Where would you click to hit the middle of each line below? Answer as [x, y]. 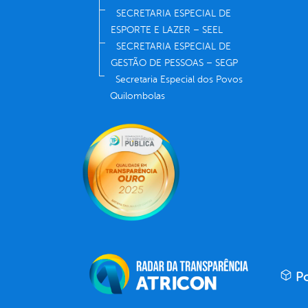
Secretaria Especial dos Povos [179, 80]
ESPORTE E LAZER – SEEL [167, 30]
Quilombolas [137, 96]
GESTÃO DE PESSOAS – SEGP [174, 63]
